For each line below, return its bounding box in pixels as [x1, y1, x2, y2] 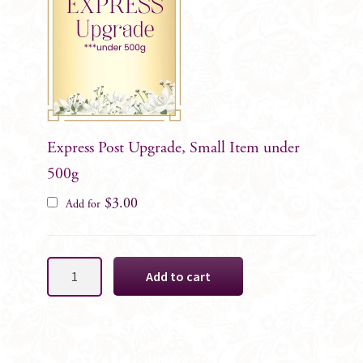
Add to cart [145, 267, 211, 284]
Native [46, 300, 79, 314]
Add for [62, 199, 104, 211]
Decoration [46, 340, 101, 354]
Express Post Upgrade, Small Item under [47, 140, 300, 156]
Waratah [46, 280, 87, 293]
